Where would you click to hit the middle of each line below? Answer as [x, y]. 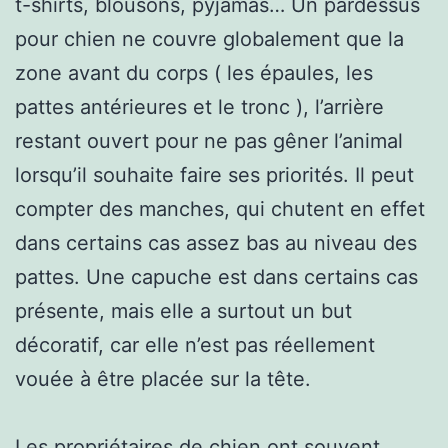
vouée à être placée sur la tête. [163, 378]
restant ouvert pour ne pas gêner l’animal [209, 140]
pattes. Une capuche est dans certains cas [216, 276]
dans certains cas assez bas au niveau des [216, 242]
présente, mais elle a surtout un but [183, 310]
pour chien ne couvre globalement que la [209, 38]
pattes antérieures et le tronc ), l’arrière [199, 106]
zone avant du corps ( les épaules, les [194, 72]
